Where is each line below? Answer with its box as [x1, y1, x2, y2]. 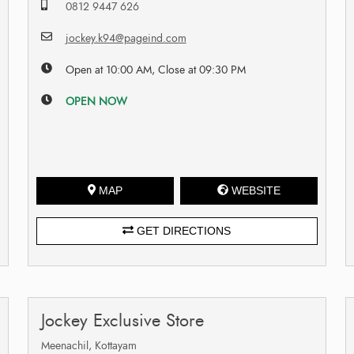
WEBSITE [232, 183, 281, 197]
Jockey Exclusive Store [40, 307, 204, 333]
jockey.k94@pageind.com [65, 30, 186, 46]
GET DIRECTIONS [134, 224, 232, 237]
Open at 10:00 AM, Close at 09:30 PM [65, 62, 246, 77]
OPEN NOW [65, 93, 127, 109]
